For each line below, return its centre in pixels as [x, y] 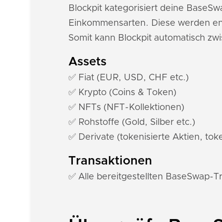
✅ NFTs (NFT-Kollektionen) [126, 108]
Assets [87, 62]
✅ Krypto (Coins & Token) [122, 93]
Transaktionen [110, 161]
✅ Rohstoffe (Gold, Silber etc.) [132, 122]
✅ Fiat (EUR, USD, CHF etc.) [129, 78]
